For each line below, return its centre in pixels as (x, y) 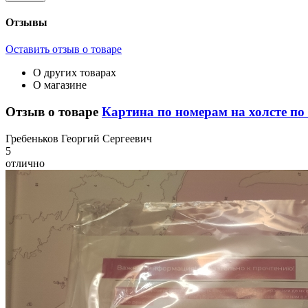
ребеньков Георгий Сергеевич (81, 138)
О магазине (60, 85)
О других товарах (75, 73)
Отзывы (26, 23)
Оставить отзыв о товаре (64, 49)
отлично (25, 163)
